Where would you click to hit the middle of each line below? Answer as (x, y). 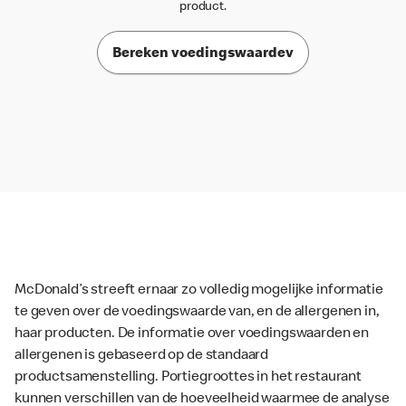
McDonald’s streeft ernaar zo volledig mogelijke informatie (199, 291)
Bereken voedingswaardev (203, 54)
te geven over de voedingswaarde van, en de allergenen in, (197, 313)
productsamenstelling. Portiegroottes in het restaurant (188, 378)
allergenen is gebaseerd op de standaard (142, 357)
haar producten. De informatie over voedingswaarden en (192, 335)
